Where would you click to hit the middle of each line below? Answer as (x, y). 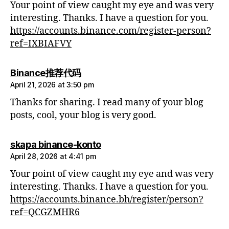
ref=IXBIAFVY (41, 44)
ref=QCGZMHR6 (45, 213)
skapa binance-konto (56, 145)
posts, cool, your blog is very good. (83, 116)
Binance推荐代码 (46, 73)
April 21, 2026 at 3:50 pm (52, 85)
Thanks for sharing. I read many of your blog (107, 103)
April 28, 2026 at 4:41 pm (53, 156)
